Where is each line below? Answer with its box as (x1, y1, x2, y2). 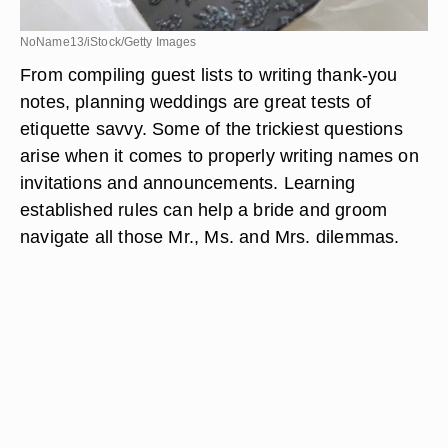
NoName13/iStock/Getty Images (20, 35, 197, 49)
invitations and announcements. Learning (20, 172, 356, 193)
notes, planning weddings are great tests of (20, 91, 371, 112)
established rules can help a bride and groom (20, 199, 388, 220)
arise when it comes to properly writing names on (20, 145, 419, 166)
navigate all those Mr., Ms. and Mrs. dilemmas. (20, 226, 400, 247)
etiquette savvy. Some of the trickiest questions (20, 118, 403, 139)
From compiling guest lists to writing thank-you (20, 64, 398, 85)
